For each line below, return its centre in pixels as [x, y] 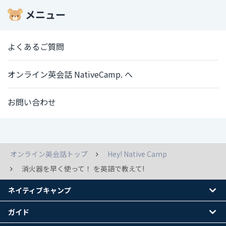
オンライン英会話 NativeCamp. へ [70, 74]
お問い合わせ [32, 102]
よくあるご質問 [36, 47]
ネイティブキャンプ [40, 190]
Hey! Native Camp [137, 154]
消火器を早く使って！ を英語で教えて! [83, 169]
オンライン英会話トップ [49, 154]
